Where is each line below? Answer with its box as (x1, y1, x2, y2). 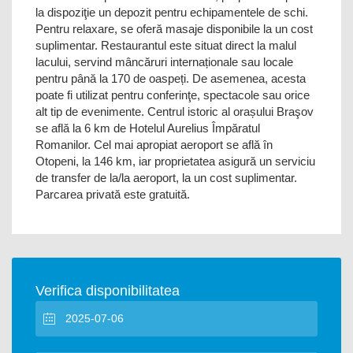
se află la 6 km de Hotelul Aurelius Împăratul (35, 121, 260, 135)
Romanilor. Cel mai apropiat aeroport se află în (35, 138, 273, 151)
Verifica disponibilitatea (35, 283, 180, 299)
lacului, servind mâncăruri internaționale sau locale (35, 55, 293, 69)
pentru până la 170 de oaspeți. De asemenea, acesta (35, 72, 306, 85)
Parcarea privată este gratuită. (35, 188, 190, 201)
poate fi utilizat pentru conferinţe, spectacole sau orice (35, 88, 310, 102)
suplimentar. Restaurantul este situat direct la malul (35, 39, 296, 52)
